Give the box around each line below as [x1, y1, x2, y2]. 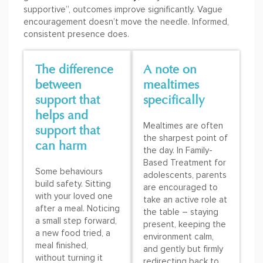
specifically [143, 93, 205, 108]
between [35, 77, 82, 93]
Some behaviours [35, 166, 103, 177]
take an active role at [143, 194, 227, 205]
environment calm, [143, 231, 214, 242]
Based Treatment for [143, 157, 226, 168]
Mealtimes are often [143, 120, 223, 131]
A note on [143, 62, 197, 77]
